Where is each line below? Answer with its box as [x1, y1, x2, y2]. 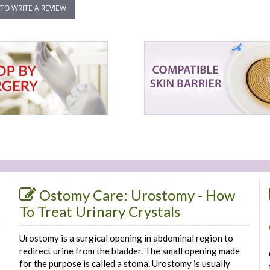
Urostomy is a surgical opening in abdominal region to [19, 233, 233, 243]
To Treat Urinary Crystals [19, 202, 180, 220]
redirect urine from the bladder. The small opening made [19, 245, 240, 256]
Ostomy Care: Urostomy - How [39, 186, 235, 204]
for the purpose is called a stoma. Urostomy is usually [19, 258, 230, 269]
